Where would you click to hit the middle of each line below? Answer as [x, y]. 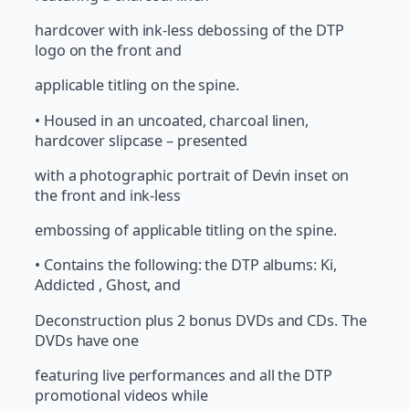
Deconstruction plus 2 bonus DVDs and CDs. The [201, 320]
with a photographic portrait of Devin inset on [192, 175]
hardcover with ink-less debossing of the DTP [189, 31]
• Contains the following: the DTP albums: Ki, [186, 265]
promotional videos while [121, 395]
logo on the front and [108, 51]
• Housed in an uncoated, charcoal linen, [172, 120]
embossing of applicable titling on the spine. [186, 231]
